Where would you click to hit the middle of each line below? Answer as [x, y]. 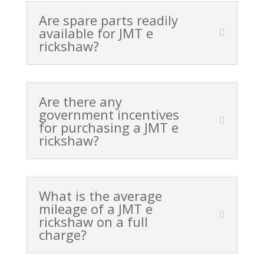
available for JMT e [96, 33]
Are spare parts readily [108, 20]
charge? [62, 235]
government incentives [109, 115]
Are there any [80, 102]
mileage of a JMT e [95, 209]
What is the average [100, 196]
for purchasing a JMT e [108, 128]
